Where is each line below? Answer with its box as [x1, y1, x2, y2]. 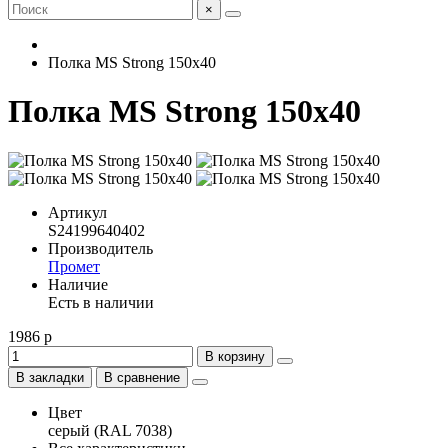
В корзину [205, 348, 265, 364]
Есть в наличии [48, 293, 154, 311]
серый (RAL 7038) [48, 421, 172, 439]
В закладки [16, 369, 84, 385]
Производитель [48, 239, 153, 257]
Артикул [48, 203, 107, 221]
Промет [48, 257, 100, 275]
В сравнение [104, 369, 180, 385]
